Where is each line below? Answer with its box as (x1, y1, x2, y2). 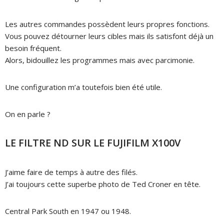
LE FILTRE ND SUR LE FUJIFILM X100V (5, 135, 180, 149)
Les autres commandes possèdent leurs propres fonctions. (5, 18, 209, 29)
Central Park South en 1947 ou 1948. (5, 205, 131, 216)
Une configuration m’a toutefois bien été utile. (5, 81, 162, 92)
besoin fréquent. (5, 42, 61, 53)
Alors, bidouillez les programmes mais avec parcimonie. (5, 54, 194, 65)
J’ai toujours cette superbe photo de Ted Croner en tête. (5, 178, 200, 189)
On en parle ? (5, 108, 50, 119)
